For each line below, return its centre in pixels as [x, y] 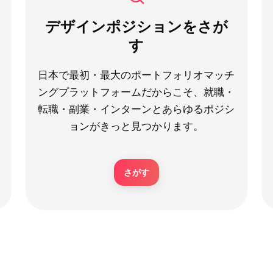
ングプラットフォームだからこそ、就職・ [136, 92]
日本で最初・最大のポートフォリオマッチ [136, 75]
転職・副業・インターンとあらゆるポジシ [136, 109]
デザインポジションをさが [136, 26]
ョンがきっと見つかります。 [136, 126]
